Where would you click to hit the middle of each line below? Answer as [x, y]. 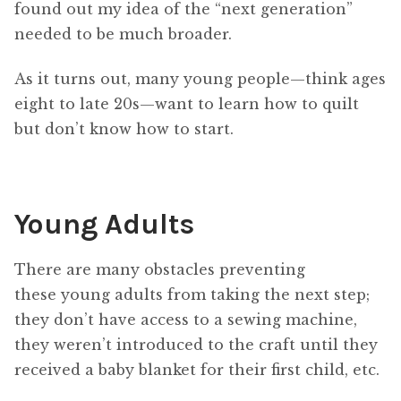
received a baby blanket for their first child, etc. [197, 370]
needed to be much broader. [123, 34]
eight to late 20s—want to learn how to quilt [187, 104]
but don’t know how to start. [124, 129]
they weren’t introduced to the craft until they [196, 345]
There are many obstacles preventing [160, 269]
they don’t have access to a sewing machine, [186, 320]
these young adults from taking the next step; [192, 294]
